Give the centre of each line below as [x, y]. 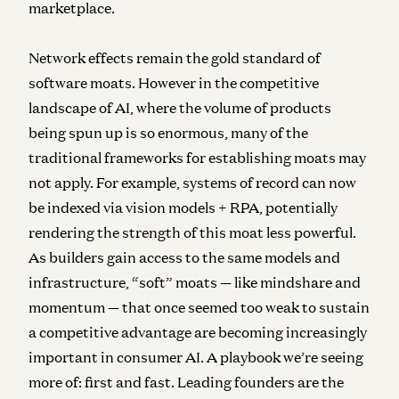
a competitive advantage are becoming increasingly [198, 332]
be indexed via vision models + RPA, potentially [183, 207]
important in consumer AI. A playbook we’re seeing [196, 357]
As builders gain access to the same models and [184, 257]
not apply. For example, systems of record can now [192, 182]
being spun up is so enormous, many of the [168, 132]
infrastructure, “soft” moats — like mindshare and [195, 282]
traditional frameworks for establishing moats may [197, 157]
